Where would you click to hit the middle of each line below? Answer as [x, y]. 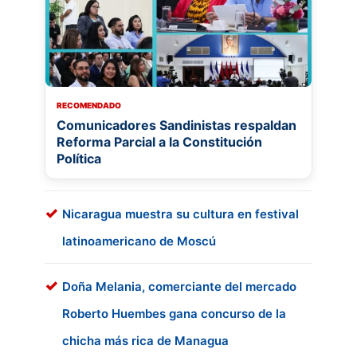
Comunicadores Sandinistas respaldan [177, 125]
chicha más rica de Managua [145, 340]
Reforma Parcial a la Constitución [159, 141]
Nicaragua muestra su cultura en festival [180, 214]
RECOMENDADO [89, 105]
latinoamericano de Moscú [139, 241]
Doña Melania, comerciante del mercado [179, 286]
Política [79, 158]
